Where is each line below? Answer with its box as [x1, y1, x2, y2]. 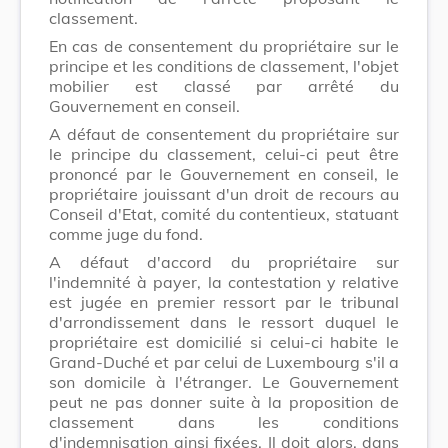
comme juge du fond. [49, 223, 203, 244]
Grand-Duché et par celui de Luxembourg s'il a [49, 351, 399, 372]
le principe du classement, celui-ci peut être [49, 143, 399, 164]
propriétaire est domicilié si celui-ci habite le [49, 331, 399, 352]
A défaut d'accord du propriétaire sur [49, 251, 399, 272]
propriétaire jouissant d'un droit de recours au [49, 183, 399, 204]
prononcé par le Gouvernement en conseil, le [49, 163, 399, 184]
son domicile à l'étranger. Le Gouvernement [49, 371, 399, 392]
